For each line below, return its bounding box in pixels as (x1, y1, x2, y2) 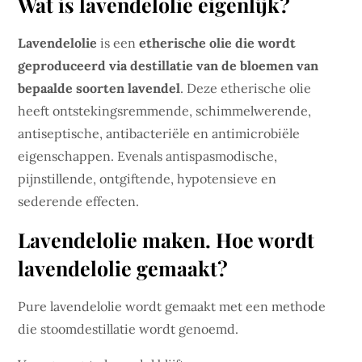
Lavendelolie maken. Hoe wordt (18, 226, 315, 253)
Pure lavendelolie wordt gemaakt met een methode (18, 298, 326, 314)
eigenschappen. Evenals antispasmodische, (18, 148, 278, 164)
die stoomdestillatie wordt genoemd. (18, 321, 239, 337)
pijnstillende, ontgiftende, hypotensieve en (18, 170, 277, 187)
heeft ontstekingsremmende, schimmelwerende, (18, 103, 312, 119)
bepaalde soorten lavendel (18, 80, 181, 96)
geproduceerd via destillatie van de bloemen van (18, 57, 319, 74)
